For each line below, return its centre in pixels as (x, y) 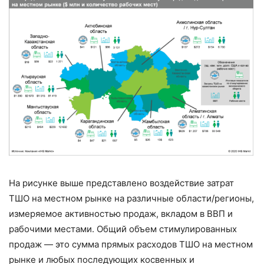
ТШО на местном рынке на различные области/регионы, (131, 198)
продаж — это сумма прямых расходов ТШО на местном (131, 244)
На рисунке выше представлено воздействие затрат (121, 183)
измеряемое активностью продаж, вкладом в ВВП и (121, 213)
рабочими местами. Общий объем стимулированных (123, 229)
